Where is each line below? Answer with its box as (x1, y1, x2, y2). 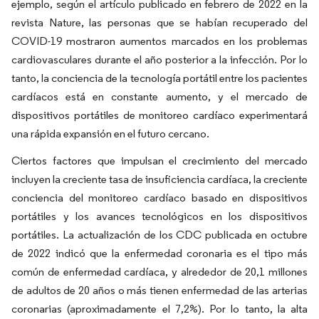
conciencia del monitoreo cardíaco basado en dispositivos (11, 191, 308, 204)
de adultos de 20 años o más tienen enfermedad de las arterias (11, 283, 308, 297)
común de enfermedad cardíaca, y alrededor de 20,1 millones (11, 265, 308, 278)
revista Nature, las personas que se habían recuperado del (11, 16, 308, 29)
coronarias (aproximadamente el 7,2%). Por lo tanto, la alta (11, 302, 308, 315)
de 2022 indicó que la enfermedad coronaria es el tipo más (11, 246, 308, 260)
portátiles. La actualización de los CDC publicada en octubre (11, 228, 308, 241)
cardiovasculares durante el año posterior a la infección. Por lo (11, 53, 308, 66)
